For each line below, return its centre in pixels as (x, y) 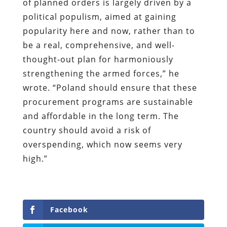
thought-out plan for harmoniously (98, 59)
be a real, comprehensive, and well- (99, 45)
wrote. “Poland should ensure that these (110, 87)
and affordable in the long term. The (101, 116)
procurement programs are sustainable (108, 102)
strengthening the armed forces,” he (101, 73)
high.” (35, 158)
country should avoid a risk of (87, 130)
